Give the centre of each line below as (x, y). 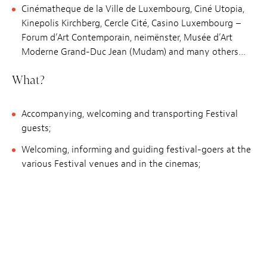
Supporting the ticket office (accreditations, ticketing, (131, 207)
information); (48, 221)
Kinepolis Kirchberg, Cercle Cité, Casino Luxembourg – (131, 24)
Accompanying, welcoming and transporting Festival (130, 114)
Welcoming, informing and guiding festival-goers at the (136, 150)
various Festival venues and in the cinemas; (111, 164)
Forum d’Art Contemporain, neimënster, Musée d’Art (127, 38)
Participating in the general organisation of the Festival (135, 243)
